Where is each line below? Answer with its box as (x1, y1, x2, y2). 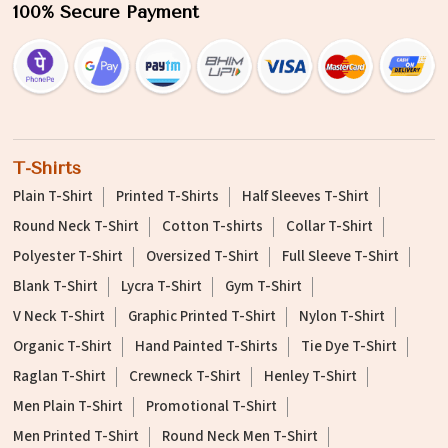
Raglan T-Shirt (13, 366, 106, 388)
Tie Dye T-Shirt (301, 336, 397, 358)
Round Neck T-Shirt (13, 216, 139, 238)
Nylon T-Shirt (299, 306, 385, 328)
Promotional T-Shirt (146, 396, 277, 418)
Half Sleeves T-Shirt (242, 186, 369, 208)
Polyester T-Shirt (13, 246, 123, 268)
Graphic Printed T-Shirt (128, 306, 276, 328)
